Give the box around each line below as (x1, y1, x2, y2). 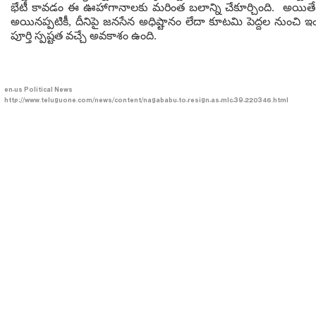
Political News (24, 85, 73, 97)
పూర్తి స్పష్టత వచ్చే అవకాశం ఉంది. (11, 30, 157, 42)
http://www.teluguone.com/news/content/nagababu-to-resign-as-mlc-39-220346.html (4, 95, 288, 107)
